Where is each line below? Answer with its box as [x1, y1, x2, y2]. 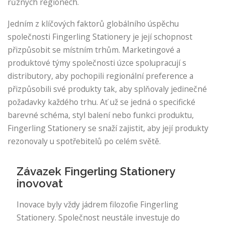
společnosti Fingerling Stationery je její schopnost [8, 31, 192, 42]
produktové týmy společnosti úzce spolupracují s [8, 57, 186, 68]
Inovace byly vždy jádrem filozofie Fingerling [17, 198, 178, 210]
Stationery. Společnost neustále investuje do [17, 211, 180, 223]
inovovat [17, 176, 63, 190]
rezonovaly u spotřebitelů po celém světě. [8, 135, 161, 147]
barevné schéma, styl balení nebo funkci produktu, [8, 109, 194, 121]
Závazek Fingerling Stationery [17, 164, 175, 178]
